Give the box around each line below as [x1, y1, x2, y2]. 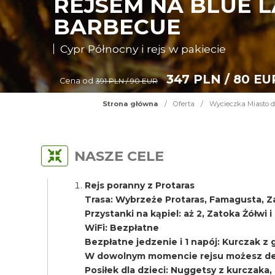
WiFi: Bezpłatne [85, 222, 160, 233]
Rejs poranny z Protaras [85, 180, 195, 191]
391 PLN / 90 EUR [96, 77, 158, 85]
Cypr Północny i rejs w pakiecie [60, 42, 227, 55]
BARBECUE [53, 14, 182, 40]
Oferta [172, 99, 195, 108]
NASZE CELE [74, 147, 165, 165]
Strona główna [102, 99, 158, 108]
